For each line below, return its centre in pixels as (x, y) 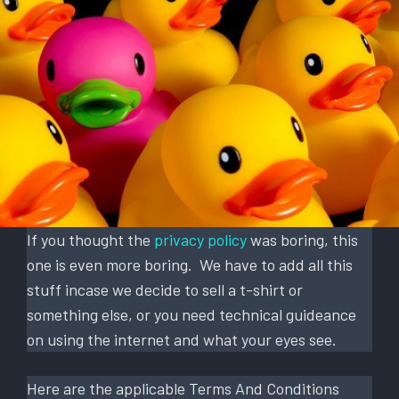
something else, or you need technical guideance (191, 314)
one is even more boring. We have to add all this (190, 264)
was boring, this (302, 239)
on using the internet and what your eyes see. (183, 339)
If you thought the (90, 239)
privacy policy (200, 239)
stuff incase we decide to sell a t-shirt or (165, 289)
